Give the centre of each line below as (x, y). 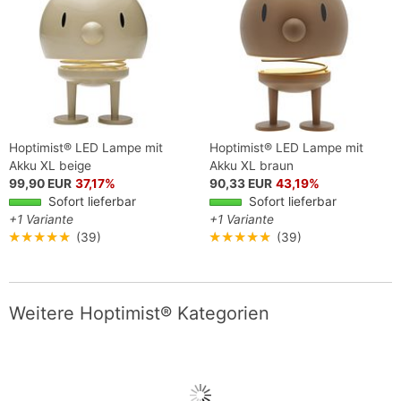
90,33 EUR (241, 184)
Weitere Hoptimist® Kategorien (139, 314)
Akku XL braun (252, 166)
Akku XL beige (50, 166)
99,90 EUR (40, 184)
